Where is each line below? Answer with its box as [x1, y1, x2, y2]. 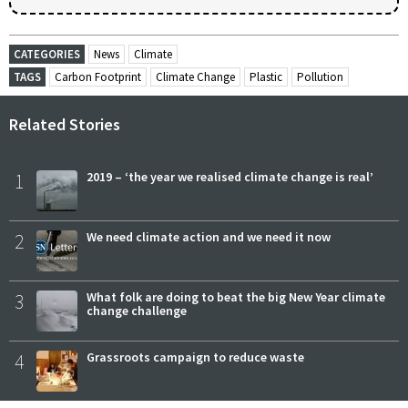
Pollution [297, 69, 343, 86]
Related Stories [9, 114, 120, 136]
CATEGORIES [14, 46, 80, 63]
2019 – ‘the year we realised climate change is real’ [87, 168, 373, 186]
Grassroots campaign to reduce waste [87, 349, 304, 366]
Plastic [250, 69, 282, 86]
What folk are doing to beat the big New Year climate [87, 289, 385, 306]
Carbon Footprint [55, 69, 141, 86]
